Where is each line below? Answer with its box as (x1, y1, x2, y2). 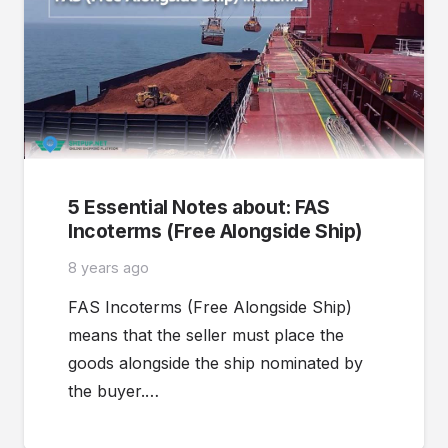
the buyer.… (68, 381, 159, 402)
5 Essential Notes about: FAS (68, 195, 330, 220)
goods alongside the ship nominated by (68, 353, 363, 374)
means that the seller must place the (68, 325, 344, 346)
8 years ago (68, 259, 149, 277)
